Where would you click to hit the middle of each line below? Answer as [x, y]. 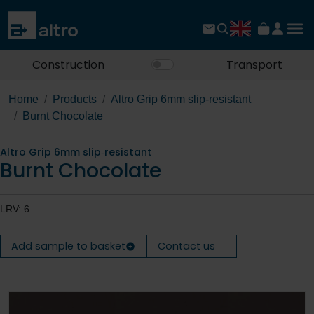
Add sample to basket [68, 246]
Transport [254, 65]
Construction [68, 65]
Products [75, 100]
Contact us [187, 246]
